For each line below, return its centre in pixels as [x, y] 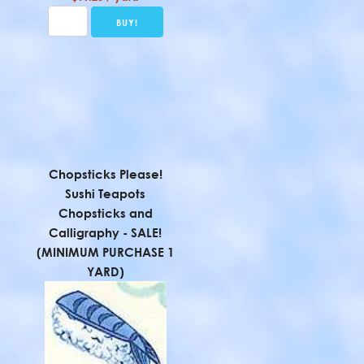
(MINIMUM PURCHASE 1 [106, 252]
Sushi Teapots [106, 193]
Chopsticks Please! [105, 174]
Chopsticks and [105, 213]
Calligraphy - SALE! [106, 232]
